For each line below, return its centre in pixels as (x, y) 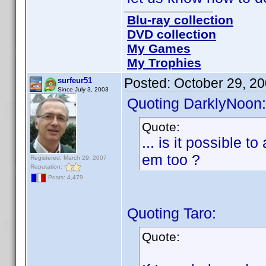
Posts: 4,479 (65, 178)
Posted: (149, 83)
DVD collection (172, 34)
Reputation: (47, 166)
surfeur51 (75, 80)
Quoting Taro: (172, 213)
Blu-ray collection (180, 20)
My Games (159, 48)
